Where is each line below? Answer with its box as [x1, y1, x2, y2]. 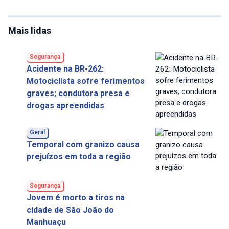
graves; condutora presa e [26, 88, 130, 99]
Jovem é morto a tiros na [26, 193, 125, 203]
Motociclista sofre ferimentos [26, 76, 145, 86]
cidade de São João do [26, 205, 114, 215]
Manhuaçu [26, 217, 66, 227]
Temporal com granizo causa [26, 140, 140, 150]
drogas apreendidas [26, 101, 104, 111]
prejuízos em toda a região [26, 152, 131, 162]
